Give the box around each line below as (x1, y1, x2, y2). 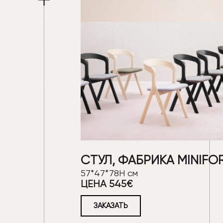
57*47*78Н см (81, 167, 138, 178)
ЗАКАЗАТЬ (94, 201, 128, 210)
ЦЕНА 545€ (81, 178, 132, 190)
